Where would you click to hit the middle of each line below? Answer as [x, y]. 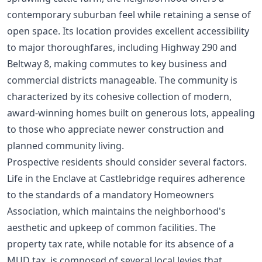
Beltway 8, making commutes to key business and [117, 63]
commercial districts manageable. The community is [122, 80]
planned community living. [65, 145]
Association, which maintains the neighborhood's [116, 211]
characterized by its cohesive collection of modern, [119, 96]
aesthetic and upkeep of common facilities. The [111, 227]
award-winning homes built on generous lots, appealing [131, 113]
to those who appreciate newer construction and [116, 129]
